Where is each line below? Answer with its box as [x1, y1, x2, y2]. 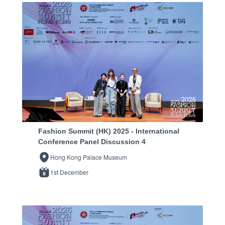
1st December [50, 168, 88, 177]
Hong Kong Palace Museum [50, 153, 127, 162]
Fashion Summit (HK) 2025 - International [38, 127, 179, 136]
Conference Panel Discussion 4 [38, 138, 146, 146]
